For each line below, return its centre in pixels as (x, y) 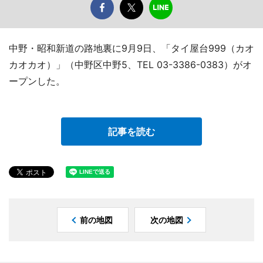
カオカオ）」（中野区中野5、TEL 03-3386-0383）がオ (130, 65)
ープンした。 (37, 81)
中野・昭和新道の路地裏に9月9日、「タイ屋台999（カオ (131, 48)
